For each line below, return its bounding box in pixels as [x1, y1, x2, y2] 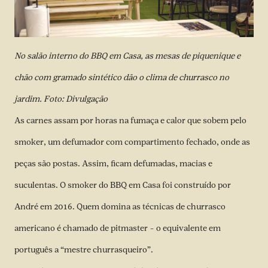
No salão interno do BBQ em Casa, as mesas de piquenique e [14, 50, 240, 61]
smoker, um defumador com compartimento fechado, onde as [14, 136, 250, 147]
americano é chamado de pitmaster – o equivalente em [14, 223, 221, 233]
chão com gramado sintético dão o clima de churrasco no [14, 72, 229, 83]
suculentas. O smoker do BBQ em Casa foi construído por [14, 179, 231, 190]
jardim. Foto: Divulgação [14, 93, 108, 104]
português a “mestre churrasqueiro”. [14, 244, 153, 255]
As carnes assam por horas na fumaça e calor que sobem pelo [14, 115, 246, 126]
